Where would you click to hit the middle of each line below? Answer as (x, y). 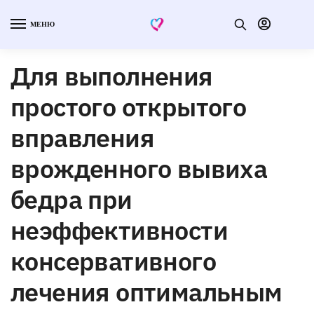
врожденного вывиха (139, 168)
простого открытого (129, 107)
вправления (82, 137)
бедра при (71, 199)
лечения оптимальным (146, 292)
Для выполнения (112, 76)
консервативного (113, 261)
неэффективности (119, 230)
